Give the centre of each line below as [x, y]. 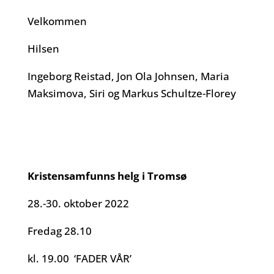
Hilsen [44, 49]
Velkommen [57, 21]
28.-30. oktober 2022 [78, 203]
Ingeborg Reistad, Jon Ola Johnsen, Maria [128, 76]
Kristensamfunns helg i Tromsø [107, 176]
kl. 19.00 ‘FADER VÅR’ [79, 258]
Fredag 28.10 [61, 231]
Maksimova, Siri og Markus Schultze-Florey [131, 93]
